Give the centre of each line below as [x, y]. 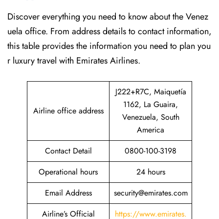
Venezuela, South [151, 117]
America [151, 130]
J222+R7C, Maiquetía [151, 92]
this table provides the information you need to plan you [109, 46]
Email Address [68, 193]
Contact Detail [68, 151]
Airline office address [68, 111]
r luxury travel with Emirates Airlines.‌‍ [74, 61]
